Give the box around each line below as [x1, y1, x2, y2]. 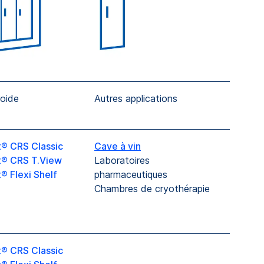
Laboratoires [94, 154, 150, 167]
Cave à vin [94, 140, 141, 153]
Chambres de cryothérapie [94, 183, 213, 195]
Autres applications [94, 93, 177, 105]
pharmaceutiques [94, 169, 167, 181]
